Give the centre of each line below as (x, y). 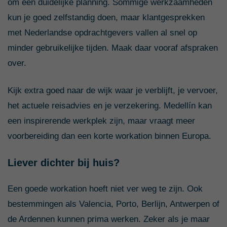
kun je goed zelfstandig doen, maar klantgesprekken (106, 17)
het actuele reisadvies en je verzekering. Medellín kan (110, 105)
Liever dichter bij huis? (64, 162)
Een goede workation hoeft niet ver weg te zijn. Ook (105, 188)
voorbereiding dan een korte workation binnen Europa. (109, 136)
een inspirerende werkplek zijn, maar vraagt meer (101, 121)
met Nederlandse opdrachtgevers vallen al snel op (102, 32)
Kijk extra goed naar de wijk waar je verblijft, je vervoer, (113, 90)
